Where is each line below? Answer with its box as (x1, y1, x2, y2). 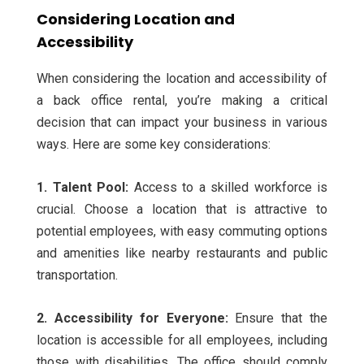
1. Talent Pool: (37, 180, 128, 196)
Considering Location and (37, 9, 235, 30)
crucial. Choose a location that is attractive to (37, 201, 327, 218)
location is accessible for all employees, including (37, 332, 327, 349)
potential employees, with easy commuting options (37, 223, 327, 240)
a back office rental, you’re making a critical (37, 93, 327, 109)
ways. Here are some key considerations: (37, 136, 271, 153)
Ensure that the (235, 310, 328, 327)
